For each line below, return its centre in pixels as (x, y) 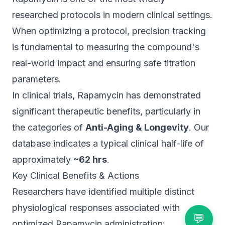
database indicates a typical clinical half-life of (108, 143)
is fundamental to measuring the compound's (106, 47)
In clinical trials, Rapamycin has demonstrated (106, 95)
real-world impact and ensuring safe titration (104, 63)
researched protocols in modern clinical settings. (112, 15)
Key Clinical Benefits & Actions (76, 176)
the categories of (49, 127)
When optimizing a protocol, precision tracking (109, 31)
